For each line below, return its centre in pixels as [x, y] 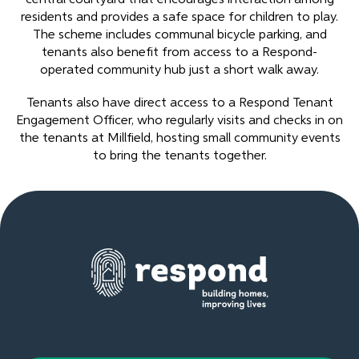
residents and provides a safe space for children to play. [179, 17]
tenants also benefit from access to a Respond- [179, 52]
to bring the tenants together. [179, 157]
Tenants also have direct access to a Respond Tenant [179, 104]
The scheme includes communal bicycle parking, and [179, 35]
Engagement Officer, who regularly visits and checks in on [179, 121]
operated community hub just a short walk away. [179, 70]
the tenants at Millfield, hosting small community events [179, 139]
